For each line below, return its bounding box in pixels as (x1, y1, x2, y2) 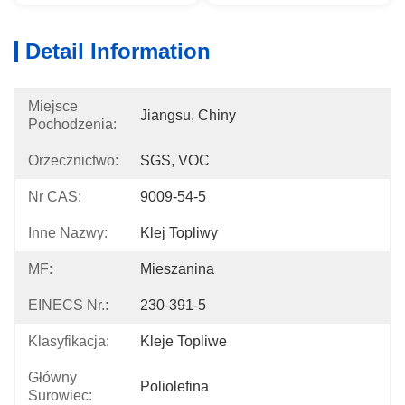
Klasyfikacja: (28, 334, 109, 349)
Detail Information (25, 39, 211, 63)
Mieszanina (140, 261, 214, 277)
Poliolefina (140, 379, 209, 394)
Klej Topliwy (140, 225, 218, 240)
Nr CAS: (28, 189, 81, 204)
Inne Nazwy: (28, 225, 108, 240)
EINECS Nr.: (28, 297, 108, 313)
